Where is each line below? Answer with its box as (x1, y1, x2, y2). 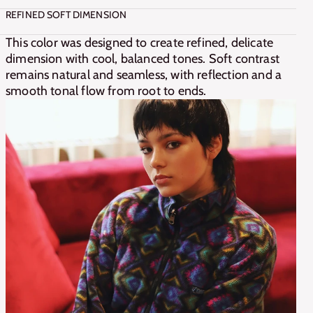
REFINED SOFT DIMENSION (6, 8, 127, 21)
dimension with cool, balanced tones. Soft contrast (6, 51, 279, 66)
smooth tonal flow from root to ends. (6, 83, 207, 99)
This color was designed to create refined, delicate (6, 35, 274, 50)
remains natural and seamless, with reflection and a (6, 67, 282, 82)
